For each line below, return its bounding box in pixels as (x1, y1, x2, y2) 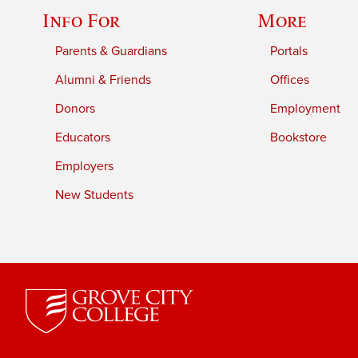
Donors (55, 101, 96, 117)
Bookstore (270, 129, 328, 146)
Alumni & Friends (55, 72, 152, 89)
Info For (42, 10, 121, 32)
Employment (270, 101, 341, 117)
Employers (55, 158, 114, 175)
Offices (270, 72, 310, 89)
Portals (270, 43, 308, 60)
